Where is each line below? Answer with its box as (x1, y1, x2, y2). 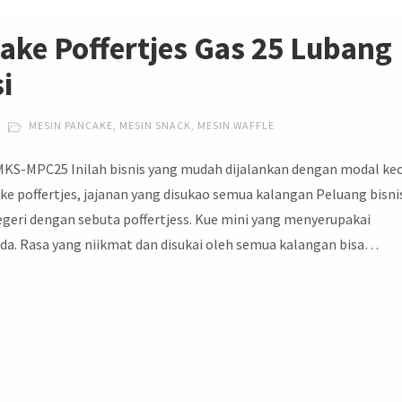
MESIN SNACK (119, 118, 192, 133)
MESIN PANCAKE (29, 118, 114, 133)
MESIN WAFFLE (197, 118, 275, 133)
